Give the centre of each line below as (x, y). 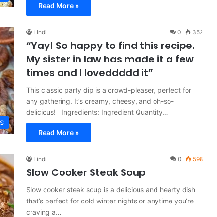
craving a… (44, 212)
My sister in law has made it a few (110, 59)
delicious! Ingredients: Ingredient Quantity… (97, 112)
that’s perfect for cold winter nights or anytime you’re (110, 201)
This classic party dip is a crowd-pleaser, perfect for (109, 90)
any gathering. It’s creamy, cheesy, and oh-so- (100, 101)
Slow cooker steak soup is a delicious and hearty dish (111, 190)
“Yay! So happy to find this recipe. (110, 46)
